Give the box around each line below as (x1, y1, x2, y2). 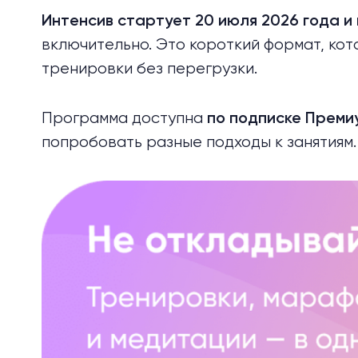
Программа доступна (42, 110, 207, 127)
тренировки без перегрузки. (42, 61, 257, 78)
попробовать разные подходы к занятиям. (42, 134, 356, 151)
